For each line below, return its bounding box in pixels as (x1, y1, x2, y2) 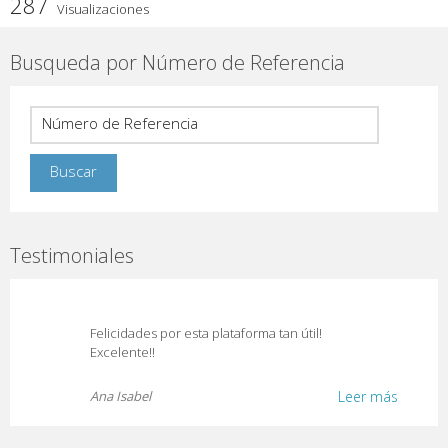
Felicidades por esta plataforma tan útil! (90, 323, 322, 342)
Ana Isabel (90, 386, 151, 405)
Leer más (338, 386, 398, 406)
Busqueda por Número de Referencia (10, 48, 345, 76)
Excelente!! (90, 342, 155, 361)
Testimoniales (10, 241, 134, 269)
